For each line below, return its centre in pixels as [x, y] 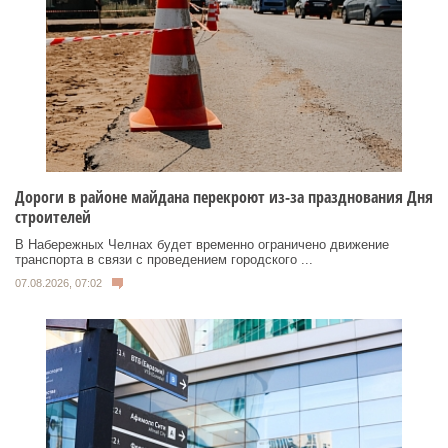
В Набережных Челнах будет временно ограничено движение [202, 244]
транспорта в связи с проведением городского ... [164, 259]
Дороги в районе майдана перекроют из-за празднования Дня [224, 196]
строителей [53, 216]
